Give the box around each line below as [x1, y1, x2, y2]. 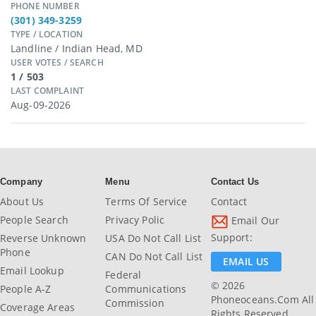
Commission [105, 296, 164, 310]
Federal [105, 268, 142, 281]
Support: [210, 231, 253, 244]
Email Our [228, 214, 280, 228]
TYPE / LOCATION [11, 28, 83, 40]
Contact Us [210, 176, 260, 187]
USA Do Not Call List [105, 231, 202, 245]
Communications [105, 282, 187, 296]
